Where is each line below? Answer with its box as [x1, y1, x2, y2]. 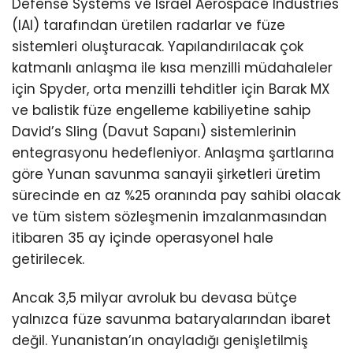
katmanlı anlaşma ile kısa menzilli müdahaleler [12, 58, 333, 77]
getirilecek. [12, 249, 84, 269]
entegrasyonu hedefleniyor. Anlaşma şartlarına [12, 143, 334, 162]
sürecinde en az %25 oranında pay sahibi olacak [12, 185, 340, 205]
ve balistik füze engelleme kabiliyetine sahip [12, 100, 310, 120]
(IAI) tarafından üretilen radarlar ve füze [12, 15, 285, 35]
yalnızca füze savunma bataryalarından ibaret [12, 309, 331, 329]
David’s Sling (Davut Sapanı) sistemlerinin [12, 121, 296, 141]
